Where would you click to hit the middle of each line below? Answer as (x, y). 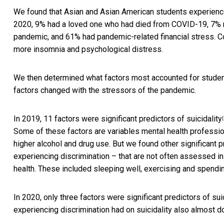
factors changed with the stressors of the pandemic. (105, 90)
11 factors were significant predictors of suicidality (133, 119)
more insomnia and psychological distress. (88, 49)
